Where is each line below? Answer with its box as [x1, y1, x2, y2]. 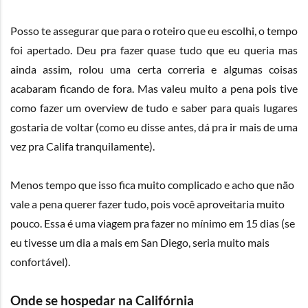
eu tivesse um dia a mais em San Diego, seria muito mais [10, 236, 269, 250]
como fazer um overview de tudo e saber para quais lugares [10, 101, 298, 115]
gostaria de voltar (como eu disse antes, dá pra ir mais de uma [10, 120, 298, 134]
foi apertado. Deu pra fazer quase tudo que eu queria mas [10, 43, 298, 57]
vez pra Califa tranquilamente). [10, 140, 155, 153]
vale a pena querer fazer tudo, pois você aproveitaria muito [10, 197, 285, 211]
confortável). [10, 255, 70, 269]
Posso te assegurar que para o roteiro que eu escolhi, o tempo [10, 24, 298, 38]
